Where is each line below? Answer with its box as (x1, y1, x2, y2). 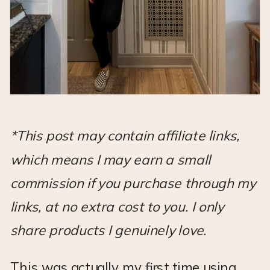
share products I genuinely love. (10, 222, 207, 239)
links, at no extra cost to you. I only (10, 198, 224, 215)
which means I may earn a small (10, 151, 212, 168)
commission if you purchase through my (10, 174, 256, 192)
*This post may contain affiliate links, (10, 127, 240, 145)
